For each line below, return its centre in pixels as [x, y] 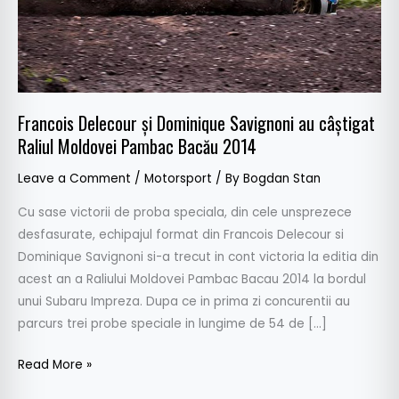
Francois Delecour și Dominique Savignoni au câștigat [196, 122]
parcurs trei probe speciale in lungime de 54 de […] [172, 324]
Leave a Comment [74, 178]
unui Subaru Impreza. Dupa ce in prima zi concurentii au [184, 302]
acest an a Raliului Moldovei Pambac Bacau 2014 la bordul [192, 280]
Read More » [55, 364]
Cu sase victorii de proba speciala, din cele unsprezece [185, 213]
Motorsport [178, 178]
